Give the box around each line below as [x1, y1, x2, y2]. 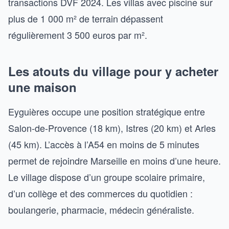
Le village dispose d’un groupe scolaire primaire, [8, 170, 205, 184]
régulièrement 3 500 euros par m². [8, 28, 147, 41]
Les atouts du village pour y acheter [8, 62, 218, 80]
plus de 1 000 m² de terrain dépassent [8, 12, 163, 25]
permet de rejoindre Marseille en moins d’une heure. [8, 154, 221, 167]
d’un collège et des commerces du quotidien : [8, 187, 193, 200]
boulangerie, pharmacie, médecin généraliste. [8, 203, 194, 216]
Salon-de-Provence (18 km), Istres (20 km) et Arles [8, 121, 216, 134]
